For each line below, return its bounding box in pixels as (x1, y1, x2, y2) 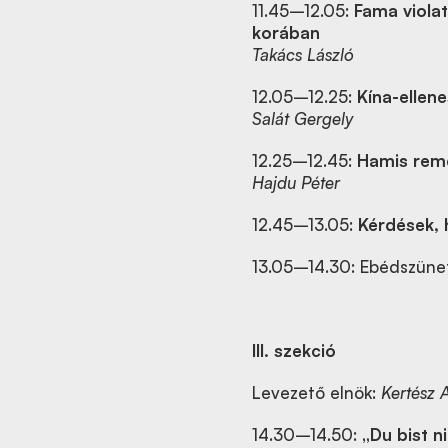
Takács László (252, 44, 354, 65)
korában (252, 22, 320, 43)
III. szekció (252, 340, 336, 361)
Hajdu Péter (252, 172, 340, 193)
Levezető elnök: (252, 382, 381, 403)
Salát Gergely (252, 108, 353, 129)
